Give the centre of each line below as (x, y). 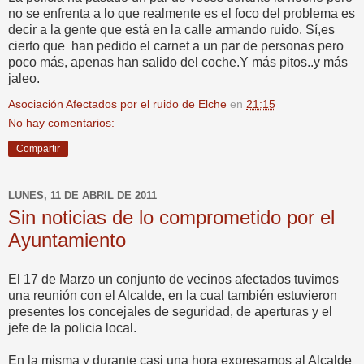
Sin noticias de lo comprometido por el (171, 218)
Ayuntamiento (67, 240)
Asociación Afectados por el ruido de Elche (117, 104)
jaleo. (24, 79)
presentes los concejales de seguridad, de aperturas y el (170, 311)
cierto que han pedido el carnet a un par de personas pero (176, 46)
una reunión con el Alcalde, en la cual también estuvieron (173, 295)
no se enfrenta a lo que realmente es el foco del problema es (182, 14)
